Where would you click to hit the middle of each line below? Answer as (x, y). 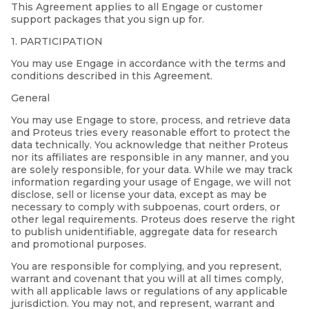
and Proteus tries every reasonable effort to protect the (151, 133)
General (30, 98)
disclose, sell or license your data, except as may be (139, 195)
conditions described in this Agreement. (112, 76)
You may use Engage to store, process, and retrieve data (151, 120)
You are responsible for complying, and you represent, (146, 267)
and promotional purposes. (79, 245)
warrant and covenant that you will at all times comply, (147, 279)
